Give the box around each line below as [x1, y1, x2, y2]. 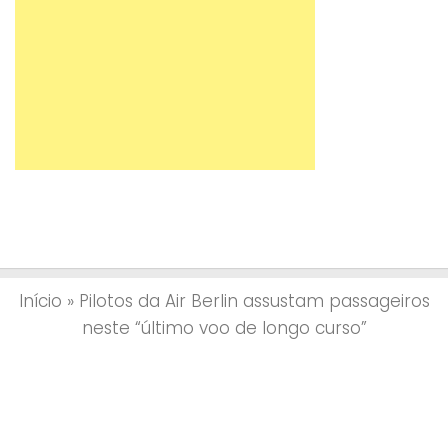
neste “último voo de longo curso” [81, 315, 367, 340]
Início [18, 288, 62, 313]
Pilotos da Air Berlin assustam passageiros [78, 288, 430, 313]
